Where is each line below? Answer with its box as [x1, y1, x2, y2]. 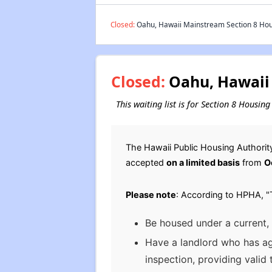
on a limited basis [166, 157, 240, 168]
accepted [125, 157, 166, 168]
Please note [125, 189, 176, 200]
